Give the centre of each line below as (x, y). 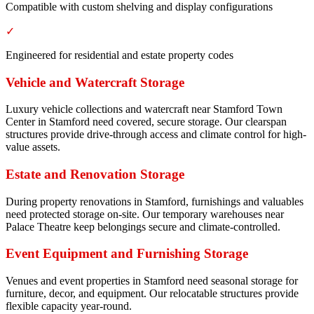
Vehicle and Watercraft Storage (95, 82)
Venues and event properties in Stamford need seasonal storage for (152, 281)
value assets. (33, 147)
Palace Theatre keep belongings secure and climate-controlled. (143, 226)
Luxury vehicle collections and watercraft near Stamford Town (144, 109)
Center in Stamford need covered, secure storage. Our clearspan (146, 122)
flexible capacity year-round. (69, 306)
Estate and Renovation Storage (95, 174)
